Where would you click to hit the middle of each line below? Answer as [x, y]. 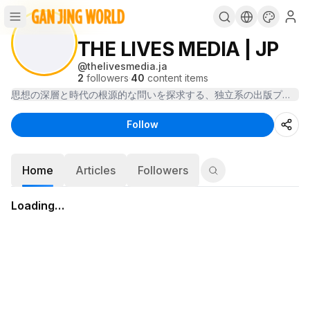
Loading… [38, 206]
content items [178, 78]
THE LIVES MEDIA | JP [178, 49]
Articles [95, 170]
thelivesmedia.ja [127, 66]
